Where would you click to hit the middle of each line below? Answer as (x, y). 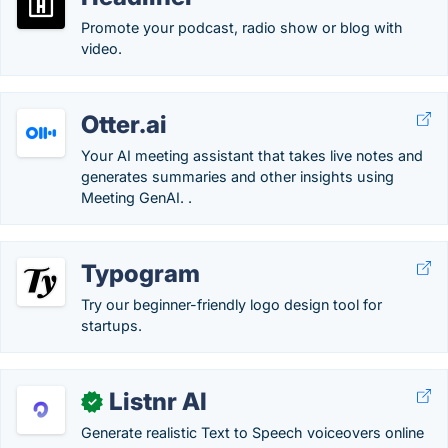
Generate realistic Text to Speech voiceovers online (252, 432)
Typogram (140, 273)
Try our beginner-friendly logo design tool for (231, 304)
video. (101, 48)
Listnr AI (158, 401)
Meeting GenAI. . (136, 197)
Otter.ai (124, 124)
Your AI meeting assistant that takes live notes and (252, 155)
